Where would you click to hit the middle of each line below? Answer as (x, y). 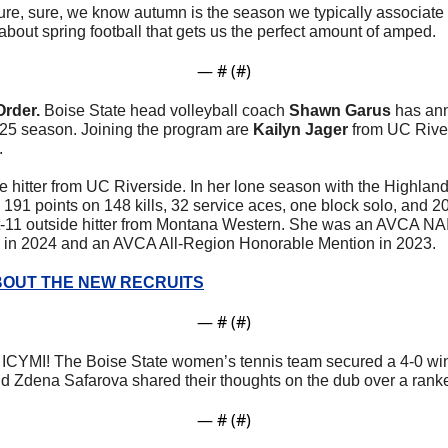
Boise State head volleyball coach (166, 110)
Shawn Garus (340, 110)
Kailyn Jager (302, 129)
